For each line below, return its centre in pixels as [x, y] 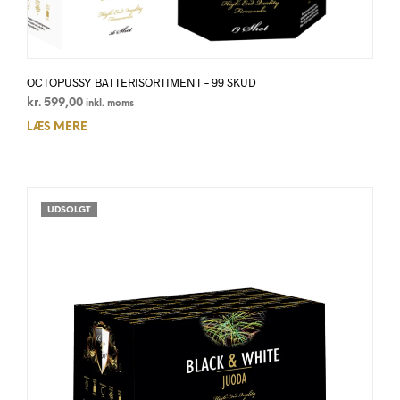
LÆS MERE [57, 128]
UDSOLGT [69, 211]
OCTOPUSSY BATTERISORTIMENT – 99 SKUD [142, 83]
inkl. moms [110, 104]
